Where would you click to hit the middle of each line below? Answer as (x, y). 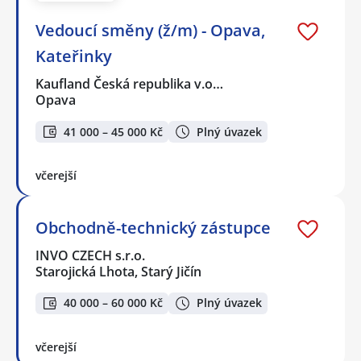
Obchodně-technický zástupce (153, 227)
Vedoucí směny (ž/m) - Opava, (150, 31)
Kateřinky (74, 56)
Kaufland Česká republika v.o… (130, 84)
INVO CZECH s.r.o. (91, 255)
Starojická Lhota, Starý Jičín (118, 271)
